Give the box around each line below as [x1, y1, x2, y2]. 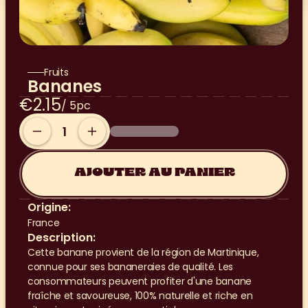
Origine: [27, 199, 71, 215]
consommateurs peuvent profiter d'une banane [27, 274, 252, 288]
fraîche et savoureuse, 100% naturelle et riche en [27, 289, 253, 302]
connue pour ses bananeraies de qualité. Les [27, 260, 233, 274]
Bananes [27, 75, 102, 98]
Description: [27, 230, 96, 245]
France [27, 216, 60, 230]
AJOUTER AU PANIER [74, 167, 235, 178]
